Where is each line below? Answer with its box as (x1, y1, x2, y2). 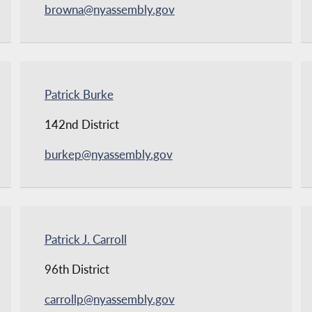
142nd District (44, 116, 119, 132)
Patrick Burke (44, 86, 114, 102)
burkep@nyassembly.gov (44, 146, 173, 162)
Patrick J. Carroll (44, 231, 127, 247)
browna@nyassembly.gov (44, 1, 175, 17)
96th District (44, 261, 109, 276)
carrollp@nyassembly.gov (44, 291, 175, 306)
